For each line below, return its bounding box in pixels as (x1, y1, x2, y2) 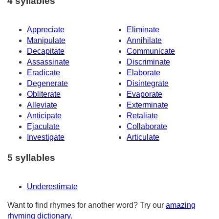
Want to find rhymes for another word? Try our (7, 201, 166, 210)
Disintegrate (127, 79, 169, 88)
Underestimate (27, 182, 78, 191)
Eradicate (27, 68, 60, 77)
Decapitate (27, 46, 65, 55)
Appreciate (27, 25, 65, 34)
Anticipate (27, 111, 62, 120)
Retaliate (127, 111, 158, 120)
